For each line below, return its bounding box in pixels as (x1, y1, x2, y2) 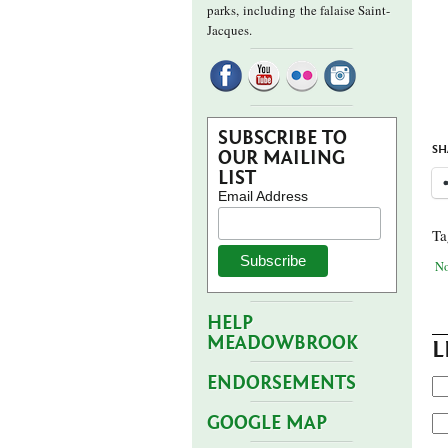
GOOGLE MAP (207, 411, 327, 435)
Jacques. (207, 21, 252, 39)
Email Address (218, 188, 308, 204)
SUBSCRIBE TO (218, 127, 347, 149)
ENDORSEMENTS (207, 371, 356, 395)
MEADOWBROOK (207, 331, 358, 355)
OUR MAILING (218, 147, 345, 169)
